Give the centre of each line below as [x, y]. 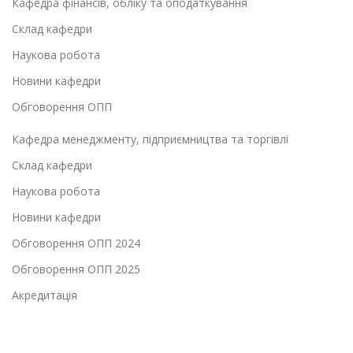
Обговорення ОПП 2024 [76, 243]
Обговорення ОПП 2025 [76, 269]
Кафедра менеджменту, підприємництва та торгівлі [150, 139]
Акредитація [45, 295]
